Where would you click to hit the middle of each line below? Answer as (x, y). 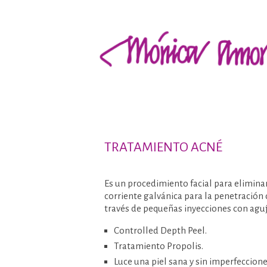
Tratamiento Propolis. (159, 246)
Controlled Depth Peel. (160, 230)
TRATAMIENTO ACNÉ (163, 147)
